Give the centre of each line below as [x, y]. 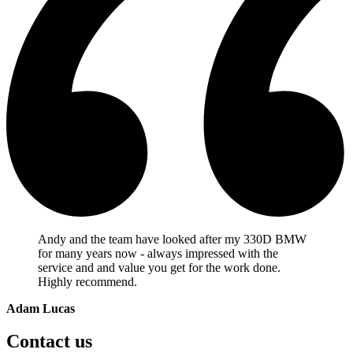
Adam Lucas [41, 308]
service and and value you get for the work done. [159, 267]
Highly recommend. [87, 281]
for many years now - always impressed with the [158, 253]
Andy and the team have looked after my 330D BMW [172, 239]
